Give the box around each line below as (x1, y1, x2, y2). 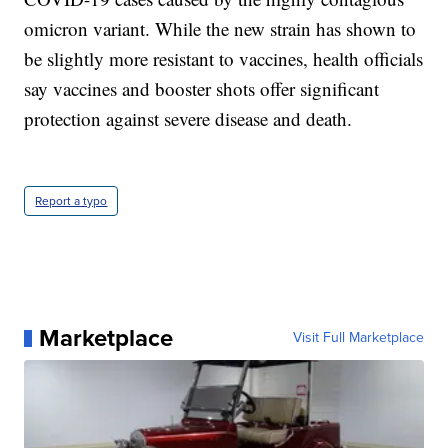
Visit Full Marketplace (292, 327, 424, 349)
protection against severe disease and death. (24, 106, 353, 132)
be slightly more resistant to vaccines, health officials (24, 46, 424, 72)
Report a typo (35, 192, 108, 211)
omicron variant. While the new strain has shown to (24, 16, 417, 42)
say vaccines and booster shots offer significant (24, 76, 380, 102)
